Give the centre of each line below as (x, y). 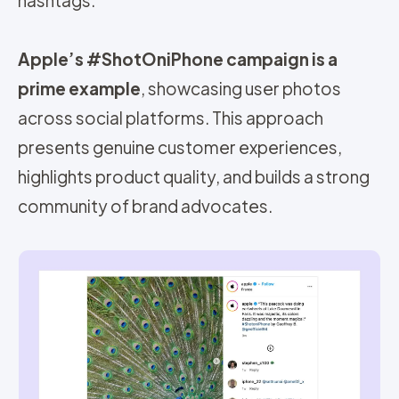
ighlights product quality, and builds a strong (198, 176)
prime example (79, 88)
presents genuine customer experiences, (180, 147)
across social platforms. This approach (171, 117)
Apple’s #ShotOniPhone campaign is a (178, 58)
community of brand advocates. (145, 205)
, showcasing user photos (241, 88)
